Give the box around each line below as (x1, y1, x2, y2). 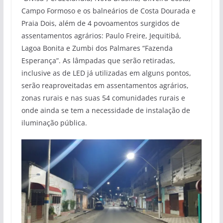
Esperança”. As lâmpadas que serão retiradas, (21, 56, 175, 66)
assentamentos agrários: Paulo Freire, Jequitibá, (21, 31, 181, 41)
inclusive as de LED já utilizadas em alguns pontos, (21, 68, 191, 78)
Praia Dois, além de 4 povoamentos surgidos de (21, 18, 180, 28)
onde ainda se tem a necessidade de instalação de (21, 106, 190, 115)
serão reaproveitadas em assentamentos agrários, (21, 81, 189, 91)
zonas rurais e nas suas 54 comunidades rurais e (21, 93, 185, 103)
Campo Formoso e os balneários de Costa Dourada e (21, 6, 196, 16)
